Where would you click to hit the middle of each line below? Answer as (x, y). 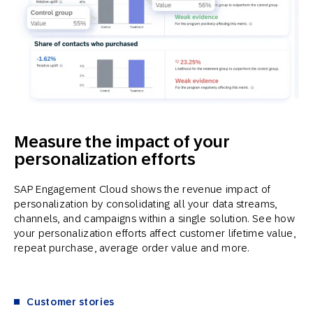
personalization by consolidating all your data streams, (146, 204)
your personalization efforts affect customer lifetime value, (155, 233)
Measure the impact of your (122, 142)
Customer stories (71, 302)
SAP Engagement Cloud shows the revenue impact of (143, 189)
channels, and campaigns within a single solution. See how (155, 219)
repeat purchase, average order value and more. (132, 248)
